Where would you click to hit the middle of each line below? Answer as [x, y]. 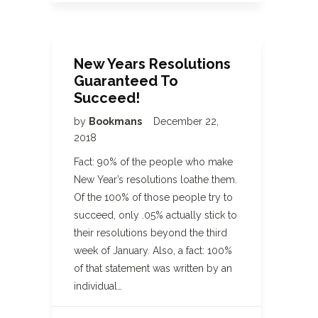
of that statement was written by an [153, 268]
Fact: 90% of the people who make [153, 162]
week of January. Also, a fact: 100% [153, 251]
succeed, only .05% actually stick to [155, 215]
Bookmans [116, 121]
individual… [98, 286]
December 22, [186, 121]
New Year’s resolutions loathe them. [155, 180]
